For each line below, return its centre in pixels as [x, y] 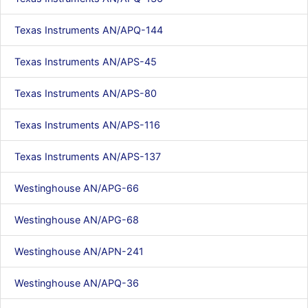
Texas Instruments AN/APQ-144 [89, 30]
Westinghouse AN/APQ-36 [77, 283]
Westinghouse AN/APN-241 [79, 251]
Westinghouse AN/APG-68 [77, 220]
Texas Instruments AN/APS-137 [88, 156]
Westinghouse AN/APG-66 [77, 188]
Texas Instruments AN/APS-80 [86, 93]
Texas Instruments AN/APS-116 [87, 125]
